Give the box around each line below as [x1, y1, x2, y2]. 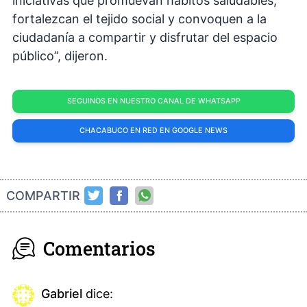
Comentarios [43, 236, 156, 260]
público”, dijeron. [12, 48, 108, 63]
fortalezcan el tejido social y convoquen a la [12, 11, 267, 26]
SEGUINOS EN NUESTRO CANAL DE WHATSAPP [66, 96, 241, 106]
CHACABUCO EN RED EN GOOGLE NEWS [79, 125, 228, 135]
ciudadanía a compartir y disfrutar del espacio [12, 29, 278, 45]
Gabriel [41, 286, 82, 301]
